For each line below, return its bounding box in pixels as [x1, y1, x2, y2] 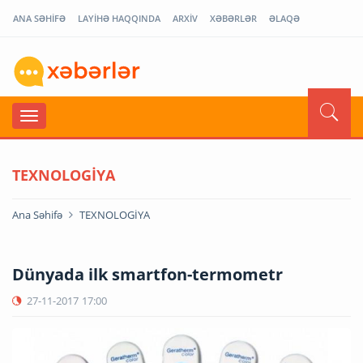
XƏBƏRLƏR [210, 12, 257, 24]
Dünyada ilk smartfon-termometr [12, 263, 283, 285]
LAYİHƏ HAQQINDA [78, 12, 160, 24]
